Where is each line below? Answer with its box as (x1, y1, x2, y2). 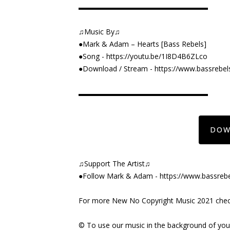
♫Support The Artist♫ (79, 158, 150, 168)
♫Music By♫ (79, 26, 120, 36)
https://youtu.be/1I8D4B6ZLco (106, 51, 207, 61)
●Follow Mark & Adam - (79, 170, 160, 181)
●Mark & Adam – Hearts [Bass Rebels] (79, 39, 206, 49)
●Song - (79, 51, 106, 61)
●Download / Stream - (79, 63, 155, 73)
